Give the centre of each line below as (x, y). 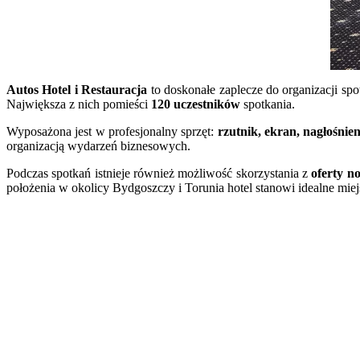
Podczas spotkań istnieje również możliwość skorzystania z (159, 173)
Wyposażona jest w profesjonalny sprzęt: (110, 131)
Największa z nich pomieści (79, 104)
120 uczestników (196, 104)
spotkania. (268, 104)
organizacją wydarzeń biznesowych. (98, 145)
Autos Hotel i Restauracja (79, 89)
